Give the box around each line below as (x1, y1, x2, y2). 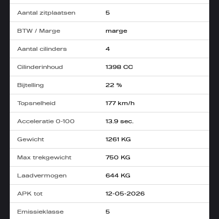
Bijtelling (17, 81, 44, 89)
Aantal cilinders (17, 45, 67, 53)
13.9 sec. (106, 117, 134, 126)
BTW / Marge (17, 27, 61, 35)
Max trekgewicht (17, 153, 72, 162)
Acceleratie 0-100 (17, 117, 75, 126)
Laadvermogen (17, 172, 67, 180)
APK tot (17, 190, 43, 198)
